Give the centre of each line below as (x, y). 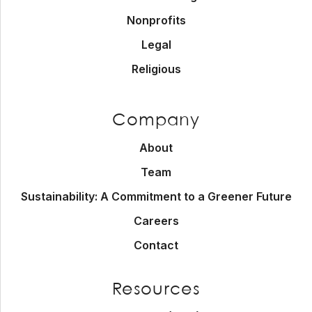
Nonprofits (156, 20)
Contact (156, 245)
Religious (156, 69)
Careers (156, 221)
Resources (156, 290)
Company (156, 121)
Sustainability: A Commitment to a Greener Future (156, 196)
